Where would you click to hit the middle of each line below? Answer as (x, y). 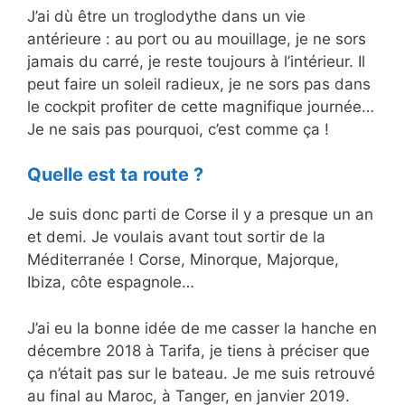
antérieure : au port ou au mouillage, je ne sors (197, 38)
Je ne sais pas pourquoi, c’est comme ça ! (178, 129)
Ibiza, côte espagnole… (111, 283)
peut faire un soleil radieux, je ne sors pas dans (199, 84)
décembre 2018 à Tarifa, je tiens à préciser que (198, 350)
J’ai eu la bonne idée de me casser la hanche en (202, 328)
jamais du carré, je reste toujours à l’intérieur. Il (196, 61)
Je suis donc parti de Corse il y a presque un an (200, 215)
